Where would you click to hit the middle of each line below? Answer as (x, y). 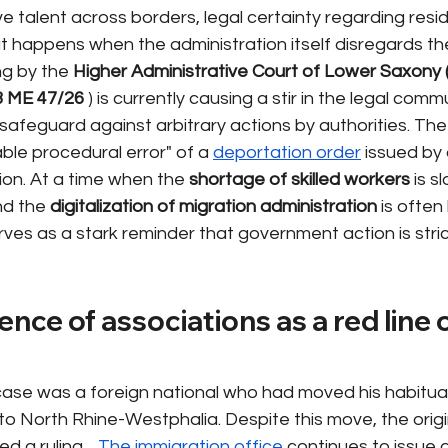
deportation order (287, 152)
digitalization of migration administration (213, 206)
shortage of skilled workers (299, 179)
